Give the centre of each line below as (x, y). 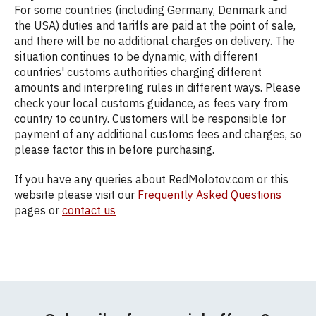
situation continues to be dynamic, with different (136, 56)
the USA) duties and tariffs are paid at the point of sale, (155, 25)
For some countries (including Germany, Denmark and (151, 10)
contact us (89, 210)
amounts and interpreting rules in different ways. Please (157, 87)
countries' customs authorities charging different (138, 72)
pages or (38, 210)
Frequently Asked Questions (209, 195)
